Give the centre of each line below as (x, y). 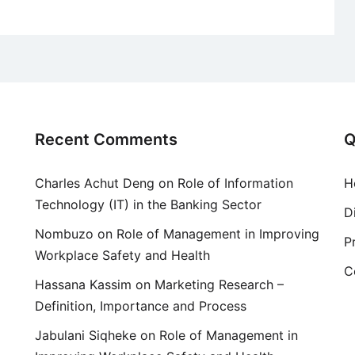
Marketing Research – (219, 285)
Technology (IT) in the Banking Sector (148, 205)
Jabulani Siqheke (86, 336)
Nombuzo (64, 234)
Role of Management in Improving (218, 234)
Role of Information (235, 183)
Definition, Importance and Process (141, 306)
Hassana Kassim (83, 285)
